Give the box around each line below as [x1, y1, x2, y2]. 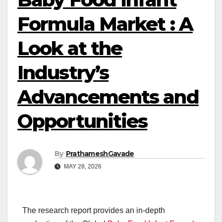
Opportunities [17, 110, 148, 133]
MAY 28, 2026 [62, 163, 102, 170]
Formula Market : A [17, 12, 193, 36]
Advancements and [17, 85, 199, 109]
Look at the [17, 37, 122, 60]
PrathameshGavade [65, 149, 134, 159]
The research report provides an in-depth [22, 206, 165, 215]
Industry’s [17, 61, 109, 84]
